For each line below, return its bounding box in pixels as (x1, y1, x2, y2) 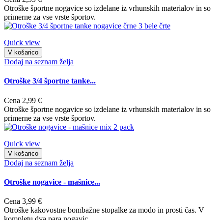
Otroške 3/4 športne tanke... (4, 77, 96, 85)
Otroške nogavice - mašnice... (4, 177, 100, 186)
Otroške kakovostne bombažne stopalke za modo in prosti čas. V (4, 206, 204, 215)
